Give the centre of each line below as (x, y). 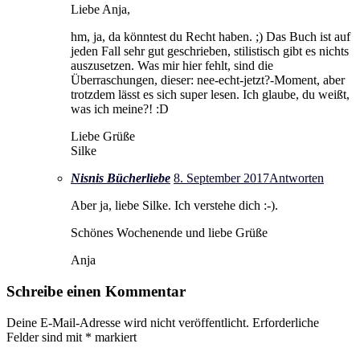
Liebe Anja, (100, 10)
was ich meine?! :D (120, 109)
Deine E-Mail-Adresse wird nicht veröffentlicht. (128, 322)
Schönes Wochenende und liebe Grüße (169, 233)
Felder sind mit (46, 337)
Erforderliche (286, 322)
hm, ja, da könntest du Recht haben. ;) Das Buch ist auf (211, 37)
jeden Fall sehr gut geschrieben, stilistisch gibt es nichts (210, 51)
